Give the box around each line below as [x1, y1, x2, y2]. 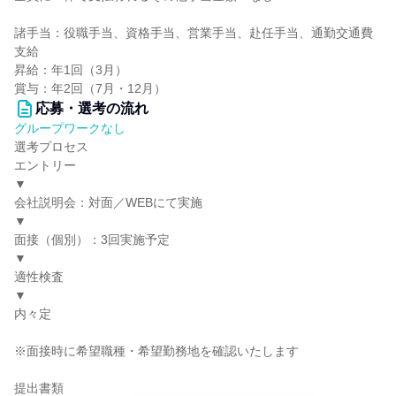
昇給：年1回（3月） [14, 63, 127, 77]
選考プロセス [14, 140, 88, 154]
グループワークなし [14, 121, 126, 135]
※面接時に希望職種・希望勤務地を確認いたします [14, 344, 299, 358]
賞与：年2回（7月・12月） [14, 81, 166, 95]
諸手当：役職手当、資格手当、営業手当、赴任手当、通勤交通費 [14, 26, 373, 40]
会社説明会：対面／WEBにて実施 [14, 195, 202, 209]
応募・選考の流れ [35, 101, 148, 116]
